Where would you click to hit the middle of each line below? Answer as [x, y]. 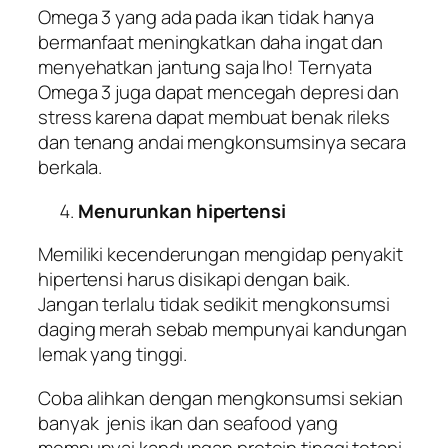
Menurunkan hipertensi [182, 210]
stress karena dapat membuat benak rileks [214, 117]
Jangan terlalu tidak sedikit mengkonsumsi [214, 304]
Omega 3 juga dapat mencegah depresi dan [219, 92]
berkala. [70, 167]
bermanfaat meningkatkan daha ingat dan [211, 42]
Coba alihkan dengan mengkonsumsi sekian [221, 397]
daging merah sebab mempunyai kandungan [223, 329]
